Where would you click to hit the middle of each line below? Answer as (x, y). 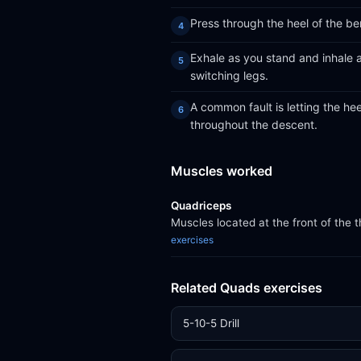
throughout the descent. (254, 124)
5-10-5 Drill (211, 323)
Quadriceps (201, 205)
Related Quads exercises (247, 288)
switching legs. (229, 75)
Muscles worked (222, 171)
